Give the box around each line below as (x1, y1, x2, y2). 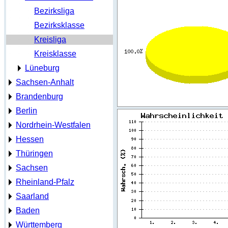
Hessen (16, 135, 44, 144)
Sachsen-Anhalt (16, 78, 74, 87)
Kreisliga (34, 35, 66, 44)
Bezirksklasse (34, 21, 84, 30)
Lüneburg (25, 64, 60, 72)
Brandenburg (16, 92, 63, 101)
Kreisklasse (34, 49, 76, 58)
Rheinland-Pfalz (16, 178, 74, 186)
